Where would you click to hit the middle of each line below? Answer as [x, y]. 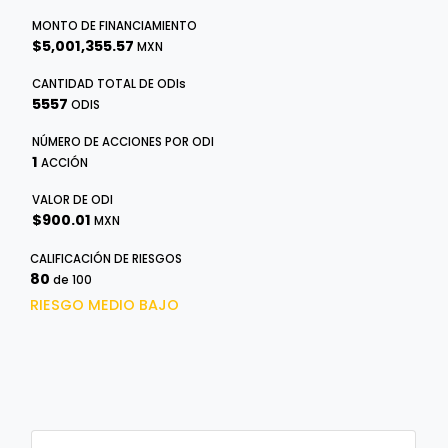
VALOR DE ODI [72, 200]
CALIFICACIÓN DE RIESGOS [106, 259]
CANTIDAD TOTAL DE [94, 84]
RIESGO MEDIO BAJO [104, 305]
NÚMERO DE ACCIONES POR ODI [123, 142]
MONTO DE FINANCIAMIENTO [114, 26]
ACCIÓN [64, 163]
